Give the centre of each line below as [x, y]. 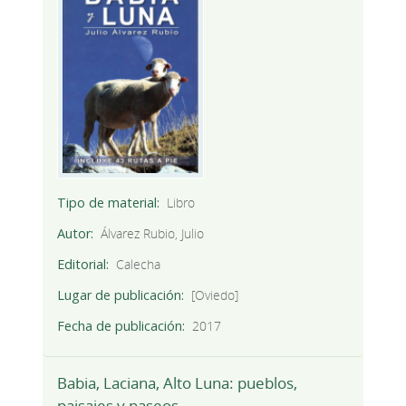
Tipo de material [106, 202]
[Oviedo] [215, 295]
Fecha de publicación [119, 325]
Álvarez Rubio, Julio [153, 233]
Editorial [81, 264]
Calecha [139, 264]
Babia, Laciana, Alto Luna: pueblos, [177, 382]
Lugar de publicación [119, 295]
